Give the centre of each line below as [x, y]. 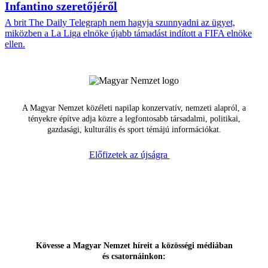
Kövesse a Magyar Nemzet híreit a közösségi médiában [134, 246]
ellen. [15, 44]
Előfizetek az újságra [129, 155]
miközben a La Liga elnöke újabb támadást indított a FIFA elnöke [128, 33]
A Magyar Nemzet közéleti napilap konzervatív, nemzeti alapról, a [134, 108]
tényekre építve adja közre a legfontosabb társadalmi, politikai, [134, 119]
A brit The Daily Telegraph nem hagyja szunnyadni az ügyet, [120, 23]
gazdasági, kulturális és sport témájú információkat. [134, 130]
